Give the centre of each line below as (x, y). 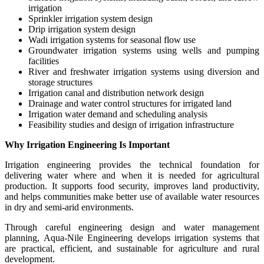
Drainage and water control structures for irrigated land (130, 103)
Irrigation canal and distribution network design (116, 93)
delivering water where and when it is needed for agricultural (132, 175)
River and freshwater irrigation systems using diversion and (144, 71)
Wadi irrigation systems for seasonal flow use (112, 39)
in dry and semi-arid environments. (69, 207)
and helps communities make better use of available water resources (132, 196)
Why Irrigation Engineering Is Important (87, 144)
